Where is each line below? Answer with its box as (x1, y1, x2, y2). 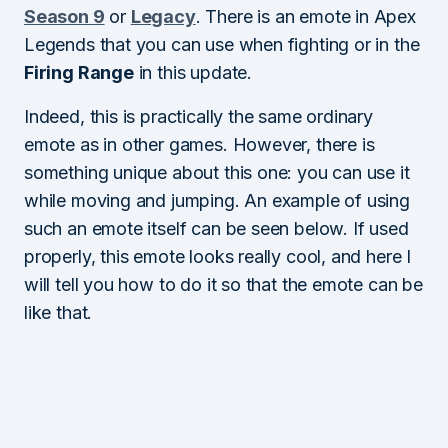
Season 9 (24, 6, 105, 27)
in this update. (133, 62, 252, 83)
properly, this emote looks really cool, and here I (24, 246, 412, 267)
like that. (24, 302, 93, 323)
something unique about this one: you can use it (24, 162, 410, 183)
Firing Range (24, 62, 134, 83)
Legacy (130, 6, 196, 27)
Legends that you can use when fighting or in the (24, 34, 420, 55)
